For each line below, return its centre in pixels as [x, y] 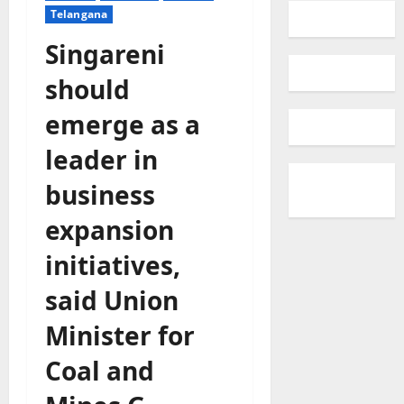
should [87, 90]
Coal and [100, 371]
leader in [101, 160]
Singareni [105, 55]
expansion [110, 230]
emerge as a [123, 125]
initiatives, [113, 266]
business [100, 195]
